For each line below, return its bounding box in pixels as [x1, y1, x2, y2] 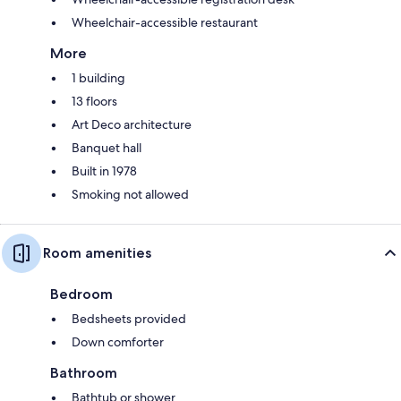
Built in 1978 [72, 163, 137, 180]
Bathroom [50, 364, 117, 382]
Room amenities [43, 244, 151, 262]
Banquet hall [72, 140, 141, 157]
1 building [72, 70, 125, 87]
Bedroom [50, 286, 113, 303]
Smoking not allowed [72, 186, 189, 203]
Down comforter [72, 334, 164, 351]
